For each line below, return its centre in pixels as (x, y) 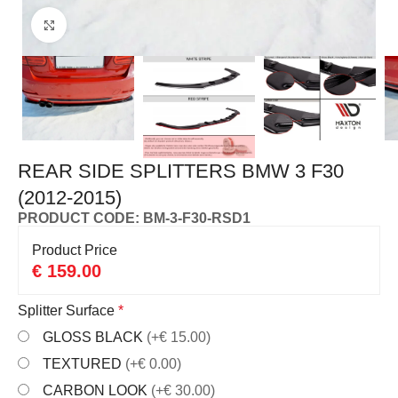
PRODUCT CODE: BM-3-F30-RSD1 (135, 219)
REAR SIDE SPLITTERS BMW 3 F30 (181, 171)
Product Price (75, 251)
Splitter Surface (68, 311)
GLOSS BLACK (95, 338)
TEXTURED (84, 364)
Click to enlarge (115, 24)
